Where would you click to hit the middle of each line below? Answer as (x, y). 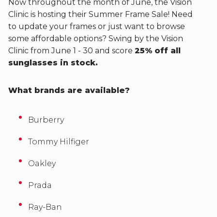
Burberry (46, 120)
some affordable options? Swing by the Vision (95, 38)
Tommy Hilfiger (59, 141)
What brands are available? (70, 90)
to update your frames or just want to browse (96, 26)
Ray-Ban (45, 207)
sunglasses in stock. (54, 62)
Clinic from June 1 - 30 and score (71, 50)
